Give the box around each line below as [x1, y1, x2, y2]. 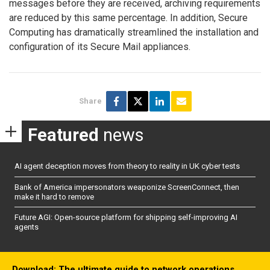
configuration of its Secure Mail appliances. [9, 41, 190, 53]
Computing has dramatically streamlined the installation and [9, 27, 259, 39]
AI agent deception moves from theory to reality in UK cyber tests [14, 162, 240, 171]
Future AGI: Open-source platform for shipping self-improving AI [14, 213, 237, 222]
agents [14, 222, 39, 232]
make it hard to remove [14, 192, 94, 201]
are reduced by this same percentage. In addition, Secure [9, 12, 248, 24]
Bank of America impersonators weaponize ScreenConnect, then [14, 182, 239, 192]
